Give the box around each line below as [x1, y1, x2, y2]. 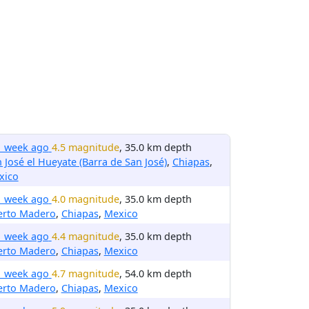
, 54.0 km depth [119, 267, 192, 280]
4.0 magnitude [51, 192, 119, 206]
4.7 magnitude [51, 267, 119, 280]
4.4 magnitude [51, 230, 119, 243]
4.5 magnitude [51, 141, 119, 154]
